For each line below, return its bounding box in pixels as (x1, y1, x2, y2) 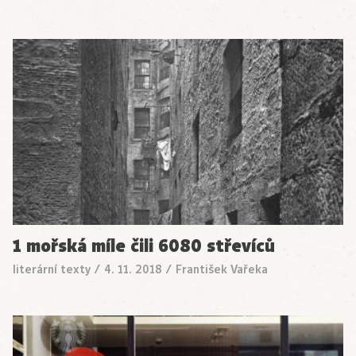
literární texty (13, 261, 91, 278)
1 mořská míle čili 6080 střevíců (13, 234, 275, 259)
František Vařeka (176, 261, 268, 278)
